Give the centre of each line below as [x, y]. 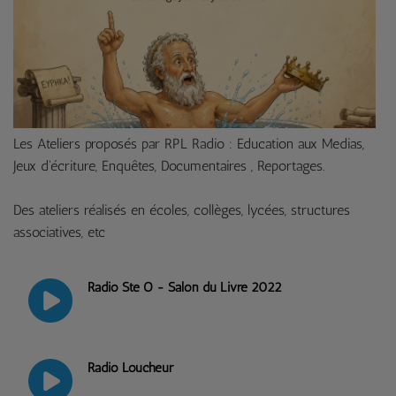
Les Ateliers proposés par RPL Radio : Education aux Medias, [189, 143]
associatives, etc [59, 232]
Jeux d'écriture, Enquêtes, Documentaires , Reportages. [169, 165]
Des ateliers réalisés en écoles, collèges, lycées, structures [182, 209]
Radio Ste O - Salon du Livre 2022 [184, 287]
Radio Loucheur [130, 367]
